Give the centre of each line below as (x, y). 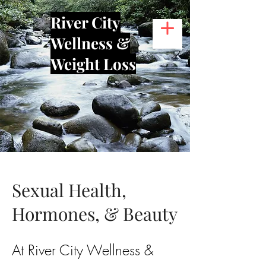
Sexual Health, (69, 190)
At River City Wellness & (83, 250)
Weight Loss (93, 64)
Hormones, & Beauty (95, 214)
